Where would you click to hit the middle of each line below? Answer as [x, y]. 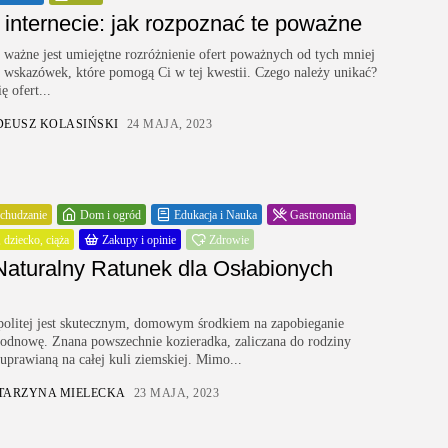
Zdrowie [229, 239]
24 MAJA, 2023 [169, 123]
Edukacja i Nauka [215, 214]
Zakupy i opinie [139, 239]
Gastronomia [320, 214]
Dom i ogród [110, 214]
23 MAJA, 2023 [176, 393]
